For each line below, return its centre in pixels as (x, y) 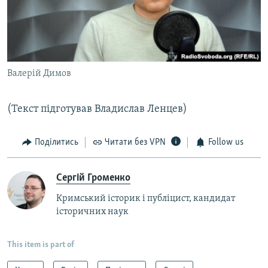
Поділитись (56, 143)
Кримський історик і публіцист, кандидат (146, 198)
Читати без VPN (135, 143)
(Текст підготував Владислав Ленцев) (97, 109)
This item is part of (41, 245)
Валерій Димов (39, 74)
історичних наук (92, 211)
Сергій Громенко (93, 178)
